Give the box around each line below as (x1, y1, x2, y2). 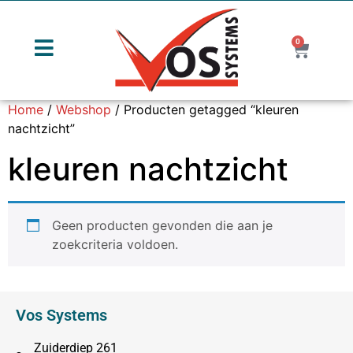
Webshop (56, 101, 111, 117)
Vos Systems (16, 305, 107, 325)
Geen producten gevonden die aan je (52, 217, 273, 233)
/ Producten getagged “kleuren (111, 101, 299, 117)
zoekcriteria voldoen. (52, 236, 178, 252)
